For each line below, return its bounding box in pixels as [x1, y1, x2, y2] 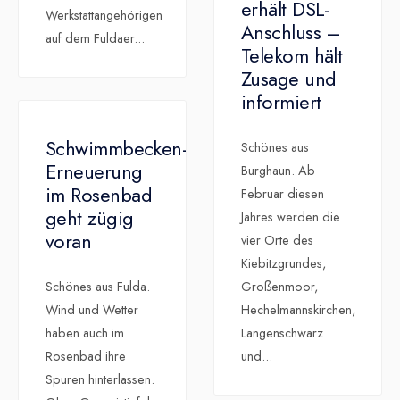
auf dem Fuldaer [46, 29, 134, 48]
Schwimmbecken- [46, 134, 187, 163]
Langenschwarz [241, 324, 323, 343]
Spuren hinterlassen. [46, 371, 154, 389]
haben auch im [46, 324, 124, 343]
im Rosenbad [46, 180, 152, 210]
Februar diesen [241, 185, 324, 204]
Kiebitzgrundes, [241, 254, 326, 273]
